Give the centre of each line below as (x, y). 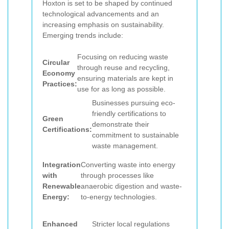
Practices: (60, 84)
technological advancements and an (101, 14)
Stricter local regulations (131, 224)
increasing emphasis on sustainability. (103, 24)
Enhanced (60, 224)
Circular (56, 62)
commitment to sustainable (135, 135)
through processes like (117, 175)
